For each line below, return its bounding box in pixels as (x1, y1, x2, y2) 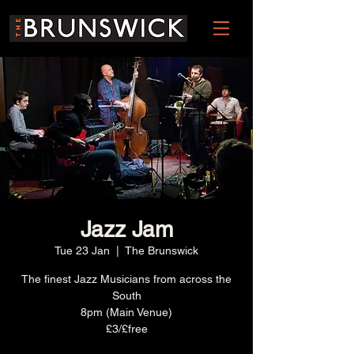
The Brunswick (125, 244, 198, 257)
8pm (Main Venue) (81, 306, 172, 318)
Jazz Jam (80, 217, 173, 242)
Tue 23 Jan (55, 244, 110, 257)
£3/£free (105, 322, 148, 335)
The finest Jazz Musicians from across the (21, 273, 232, 285)
